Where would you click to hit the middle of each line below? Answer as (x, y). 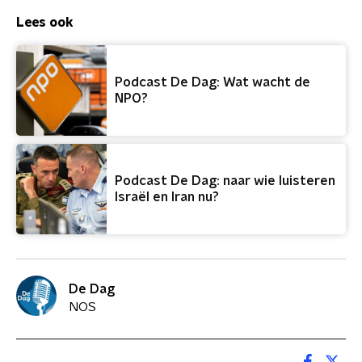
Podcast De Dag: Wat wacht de (213, 82)
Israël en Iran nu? (167, 197)
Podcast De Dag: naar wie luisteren (225, 181)
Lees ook (45, 23)
